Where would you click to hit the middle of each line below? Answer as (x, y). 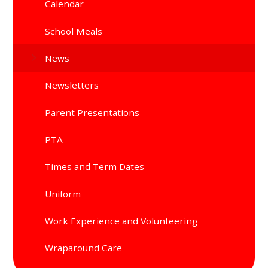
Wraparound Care (84, 248)
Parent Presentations (92, 112)
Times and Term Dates (95, 167)
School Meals (74, 31)
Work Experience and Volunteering (121, 221)
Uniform (63, 194)
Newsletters (72, 85)
